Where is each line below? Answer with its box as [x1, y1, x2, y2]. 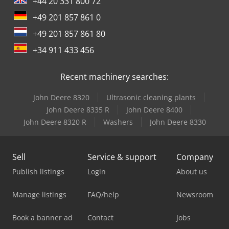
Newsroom [176, 190, 213, 199]
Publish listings [12, 167, 64, 176]
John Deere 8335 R [46, 105, 109, 114]
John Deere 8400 [126, 105, 182, 114]
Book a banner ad [12, 213, 73, 222]
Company [176, 151, 213, 163]
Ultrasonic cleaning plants [106, 93, 196, 102]
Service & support [87, 151, 156, 163]
